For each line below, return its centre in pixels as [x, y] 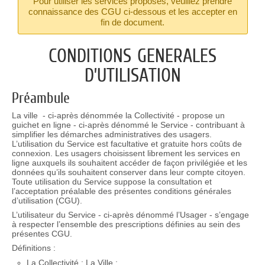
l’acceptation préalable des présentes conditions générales [121, 191]
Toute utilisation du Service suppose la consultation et [112, 181]
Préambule [41, 97]
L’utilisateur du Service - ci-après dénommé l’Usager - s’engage [130, 214]
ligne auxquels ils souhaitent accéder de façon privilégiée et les [129, 162]
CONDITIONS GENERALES [133, 55]
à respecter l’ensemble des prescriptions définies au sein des [126, 224]
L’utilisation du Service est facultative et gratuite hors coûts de [127, 143]
